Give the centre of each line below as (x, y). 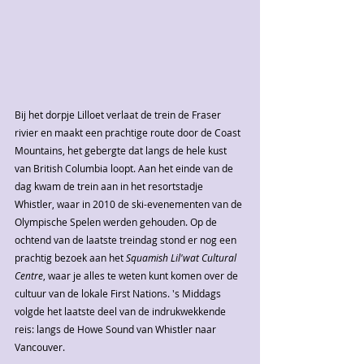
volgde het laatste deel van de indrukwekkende (121, 312)
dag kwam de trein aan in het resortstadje (110, 186)
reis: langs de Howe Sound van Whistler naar (117, 329)
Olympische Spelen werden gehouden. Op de (117, 222)
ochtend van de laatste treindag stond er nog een (127, 240)
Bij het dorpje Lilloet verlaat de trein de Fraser (119, 115)
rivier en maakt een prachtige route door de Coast (129, 133)
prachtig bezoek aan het (70, 258)
